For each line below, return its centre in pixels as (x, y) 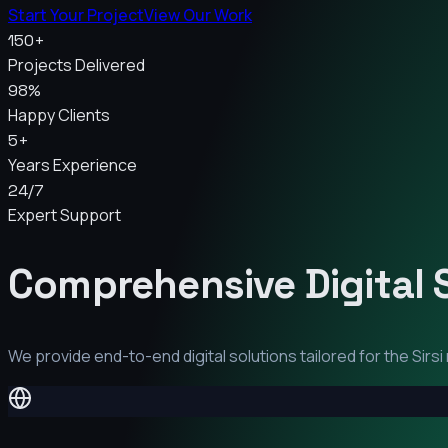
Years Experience (72, 164)
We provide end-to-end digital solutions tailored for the (210, 356)
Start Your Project (76, 14)
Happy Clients (59, 114)
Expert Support (64, 214)
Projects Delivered (76, 64)
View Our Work (198, 14)
